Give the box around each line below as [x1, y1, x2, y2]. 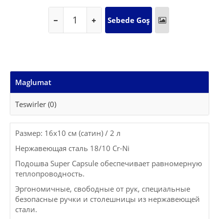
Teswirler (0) [15, 99, 56, 109]
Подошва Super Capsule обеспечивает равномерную [15, 158, 202, 169]
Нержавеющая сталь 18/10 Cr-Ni [15, 143, 130, 153]
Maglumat [15, 77, 51, 88]
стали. [15, 204, 37, 215]
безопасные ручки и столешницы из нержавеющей [15, 194, 200, 204]
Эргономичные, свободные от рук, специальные [15, 184, 190, 194]
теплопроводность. [15, 169, 85, 179]
